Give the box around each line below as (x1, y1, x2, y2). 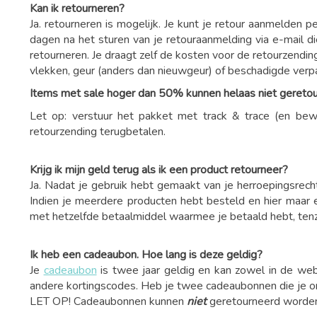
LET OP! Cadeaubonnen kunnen (30, 294, 187, 309)
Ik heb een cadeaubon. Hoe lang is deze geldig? (30, 247, 265, 263)
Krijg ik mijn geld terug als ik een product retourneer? (30, 162, 288, 178)
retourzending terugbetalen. (30, 124, 166, 139)
